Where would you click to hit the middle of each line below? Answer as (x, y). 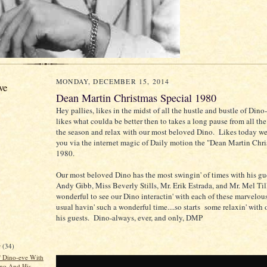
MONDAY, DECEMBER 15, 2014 (113, 81)
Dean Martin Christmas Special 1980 (136, 98)
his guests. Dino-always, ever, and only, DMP (129, 218)
